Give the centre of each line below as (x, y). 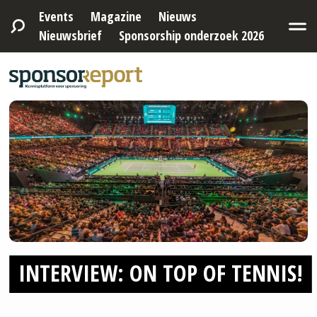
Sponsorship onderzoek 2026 (191, 35)
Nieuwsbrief (70, 35)
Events (56, 16)
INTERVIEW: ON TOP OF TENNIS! (160, 273)
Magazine (116, 16)
